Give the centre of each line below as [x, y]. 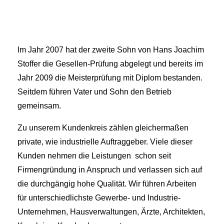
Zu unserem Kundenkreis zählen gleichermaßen [103, 128]
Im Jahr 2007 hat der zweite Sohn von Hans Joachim [111, 50]
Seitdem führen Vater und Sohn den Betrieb [94, 92]
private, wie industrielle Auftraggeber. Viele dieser [105, 142]
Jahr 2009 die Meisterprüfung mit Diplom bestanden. [110, 78]
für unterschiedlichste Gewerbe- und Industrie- [99, 198]
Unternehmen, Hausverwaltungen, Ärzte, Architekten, [111, 212]
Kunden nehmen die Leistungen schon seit [94, 156]
